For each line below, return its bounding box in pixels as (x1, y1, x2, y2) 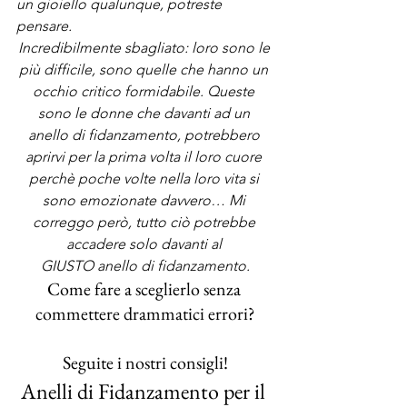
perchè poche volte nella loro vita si (28, 170, 263, 187)
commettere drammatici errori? (35, 302, 255, 325)
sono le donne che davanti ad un (37, 104, 253, 122)
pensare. (16, 17, 75, 35)
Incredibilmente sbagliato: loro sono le (17, 39, 273, 56)
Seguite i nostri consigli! (63, 351, 228, 374)
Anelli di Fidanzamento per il (21, 377, 270, 405)
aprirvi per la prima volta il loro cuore (25, 148, 265, 165)
